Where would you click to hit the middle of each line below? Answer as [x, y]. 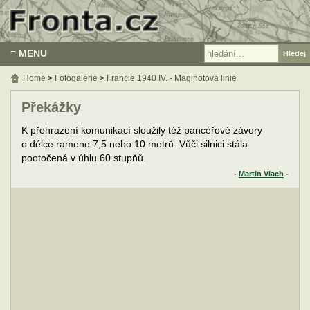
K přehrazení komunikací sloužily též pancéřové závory [142, 130]
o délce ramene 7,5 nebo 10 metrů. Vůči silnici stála [135, 144]
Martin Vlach [261, 174]
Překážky [51, 107]
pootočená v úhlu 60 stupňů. [84, 158]
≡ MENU [29, 53]
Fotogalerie [76, 78]
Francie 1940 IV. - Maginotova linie [172, 78]
